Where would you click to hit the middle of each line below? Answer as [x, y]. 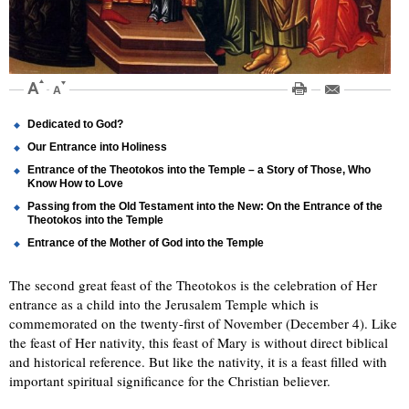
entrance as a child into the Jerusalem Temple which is [164, 304]
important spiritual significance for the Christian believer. [170, 380]
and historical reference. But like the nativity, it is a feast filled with [198, 361]
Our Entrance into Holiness [97, 147]
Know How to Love [75, 183]
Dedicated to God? [75, 124]
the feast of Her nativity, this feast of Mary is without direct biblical [199, 342]
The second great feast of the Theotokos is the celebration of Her [193, 284]
